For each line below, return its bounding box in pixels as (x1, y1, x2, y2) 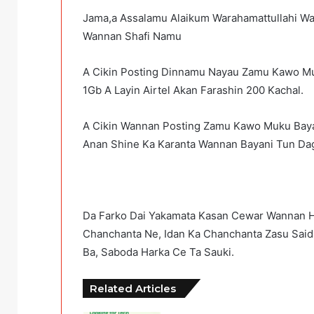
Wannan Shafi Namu (83, 29, 182, 43)
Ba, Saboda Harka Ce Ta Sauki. (83, 245, 234, 259)
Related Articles (90, 282, 176, 296)
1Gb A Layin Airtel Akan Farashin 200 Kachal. (83, 83, 303, 97)
